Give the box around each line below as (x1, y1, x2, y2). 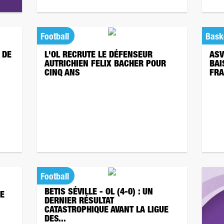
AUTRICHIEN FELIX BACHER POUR (44, 60, 166, 69)
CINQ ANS (44, 69, 80, 78)
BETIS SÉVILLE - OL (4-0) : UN (44, 188, 153, 197)
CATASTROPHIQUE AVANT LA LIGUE (44, 206, 168, 215)
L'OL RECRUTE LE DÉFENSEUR (44, 51, 152, 60)
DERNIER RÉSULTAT (44, 197, 114, 206)
